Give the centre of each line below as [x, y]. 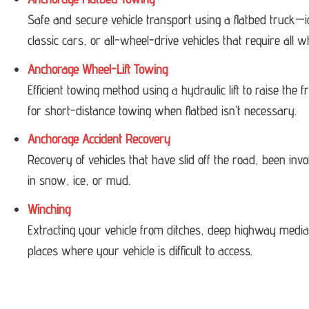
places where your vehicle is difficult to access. [140, 250]
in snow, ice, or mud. [79, 180]
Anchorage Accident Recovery [99, 139]
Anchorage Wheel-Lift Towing [97, 69]
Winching [49, 209]
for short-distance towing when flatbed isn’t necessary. [162, 110]
